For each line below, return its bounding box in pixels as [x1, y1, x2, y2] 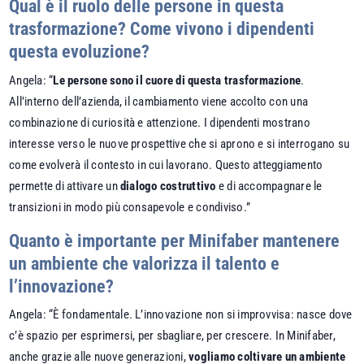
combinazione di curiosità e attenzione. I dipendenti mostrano [9, 115, 310, 130]
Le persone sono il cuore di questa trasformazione [53, 72, 301, 88]
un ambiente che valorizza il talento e [9, 253, 280, 274]
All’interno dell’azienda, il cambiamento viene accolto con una [9, 93, 309, 109]
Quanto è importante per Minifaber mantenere [9, 230, 340, 251]
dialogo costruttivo [120, 178, 216, 193]
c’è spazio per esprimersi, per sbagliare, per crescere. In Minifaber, [9, 328, 336, 344]
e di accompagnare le [215, 178, 323, 193]
